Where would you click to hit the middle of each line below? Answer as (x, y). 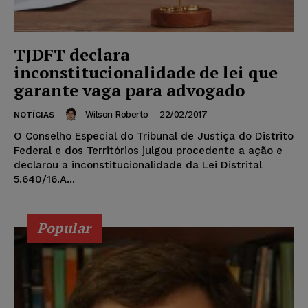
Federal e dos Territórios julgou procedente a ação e (148, 151)
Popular (64, 228)
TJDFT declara (72, 55)
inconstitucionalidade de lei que (146, 73)
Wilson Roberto (117, 114)
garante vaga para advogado (129, 90)
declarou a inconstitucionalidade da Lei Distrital (138, 165)
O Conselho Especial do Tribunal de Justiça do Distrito (154, 136)
